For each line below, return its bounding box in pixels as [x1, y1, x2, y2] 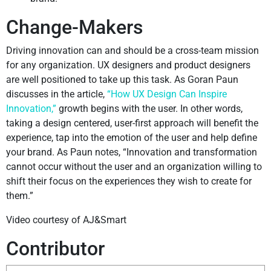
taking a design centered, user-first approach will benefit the [6, 117, 258, 129]
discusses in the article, [6, 88, 107, 100]
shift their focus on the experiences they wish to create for [6, 175, 252, 188]
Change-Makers [6, 16, 143, 39]
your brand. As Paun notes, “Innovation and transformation [6, 146, 257, 158]
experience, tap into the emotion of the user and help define [6, 132, 257, 144]
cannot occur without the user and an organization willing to [6, 161, 262, 173]
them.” [6, 190, 33, 202]
